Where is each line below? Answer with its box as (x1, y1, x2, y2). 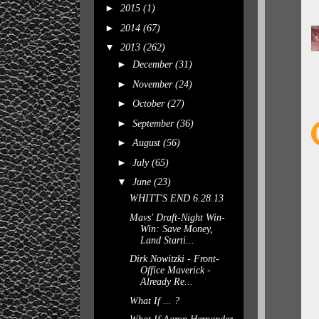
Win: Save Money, (140, 223, 213, 234)
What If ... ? (129, 295, 179, 306)
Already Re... (140, 276, 193, 287)
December (132, 59, 175, 70)
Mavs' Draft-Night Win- (129, 211, 225, 223)
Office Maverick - (140, 265, 211, 276)
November (132, 78, 175, 90)
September (132, 117, 177, 129)
